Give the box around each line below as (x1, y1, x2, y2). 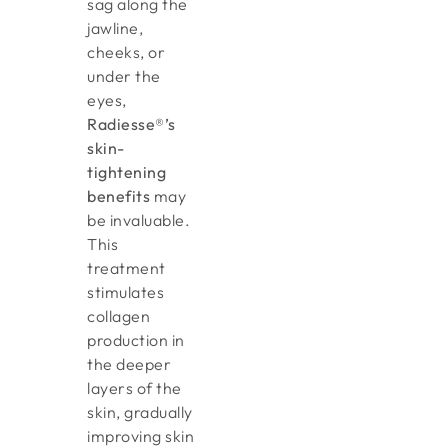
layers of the (87, 378, 182, 399)
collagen (87, 306, 151, 327)
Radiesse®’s (87, 114, 176, 135)
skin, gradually (87, 402, 193, 423)
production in (87, 330, 185, 351)
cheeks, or (87, 42, 166, 63)
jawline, (87, 18, 144, 39)
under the (87, 66, 161, 87)
